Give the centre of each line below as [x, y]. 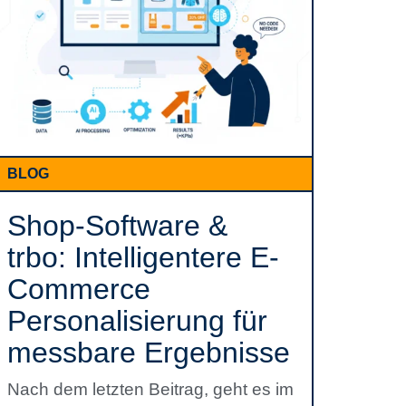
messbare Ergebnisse [149, 353]
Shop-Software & [117, 226]
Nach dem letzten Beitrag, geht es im [150, 389]
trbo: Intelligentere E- [143, 257]
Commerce [79, 289]
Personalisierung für [137, 321]
